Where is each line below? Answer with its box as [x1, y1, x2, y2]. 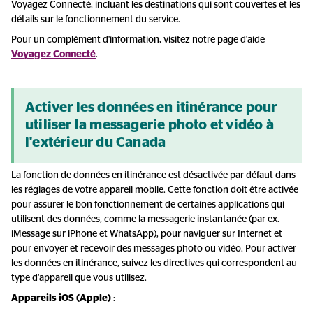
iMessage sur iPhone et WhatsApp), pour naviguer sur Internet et [11, 229, 282, 239]
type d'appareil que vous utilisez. [11, 273, 147, 283]
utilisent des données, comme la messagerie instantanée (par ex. [11, 214, 279, 224]
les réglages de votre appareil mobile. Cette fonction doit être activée [11, 185, 298, 195]
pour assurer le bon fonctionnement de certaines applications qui [11, 200, 284, 210]
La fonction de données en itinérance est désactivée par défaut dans [11, 170, 296, 180]
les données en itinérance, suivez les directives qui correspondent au [11, 259, 297, 268]
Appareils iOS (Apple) [11, 293, 113, 303]
